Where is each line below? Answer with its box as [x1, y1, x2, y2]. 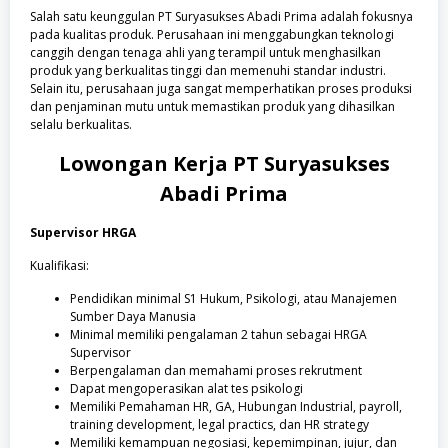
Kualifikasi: [30, 257, 89, 274]
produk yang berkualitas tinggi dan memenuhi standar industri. [30, 62, 386, 79]
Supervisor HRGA [30, 224, 136, 241]
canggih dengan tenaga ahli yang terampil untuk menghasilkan [30, 44, 381, 61]
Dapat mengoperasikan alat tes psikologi [70, 380, 303, 397]
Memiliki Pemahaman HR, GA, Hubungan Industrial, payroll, [70, 398, 402, 415]
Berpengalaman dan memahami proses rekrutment [70, 362, 362, 379]
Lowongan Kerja [58, 150, 233, 177]
